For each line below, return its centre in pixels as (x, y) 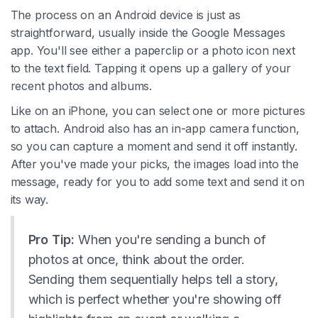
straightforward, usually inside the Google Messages (148, 33)
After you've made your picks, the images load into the (154, 164)
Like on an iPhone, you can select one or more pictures (158, 111)
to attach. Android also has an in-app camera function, (155, 129)
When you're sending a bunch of (170, 240)
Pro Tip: (51, 240)
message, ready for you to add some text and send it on (157, 182)
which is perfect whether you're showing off (155, 300)
